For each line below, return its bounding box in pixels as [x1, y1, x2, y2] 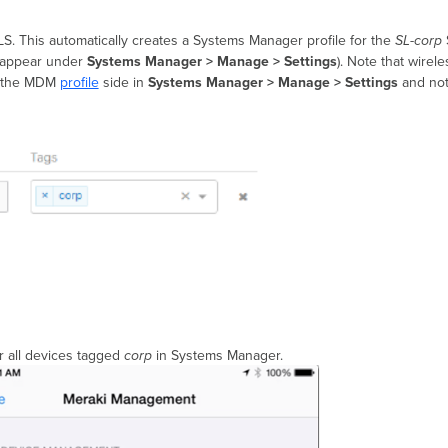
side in [98, 74, 148, 92]
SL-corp [394, 32, 446, 50]
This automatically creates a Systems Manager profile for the [18, 32, 395, 50]
